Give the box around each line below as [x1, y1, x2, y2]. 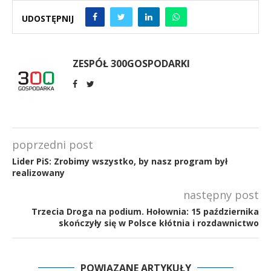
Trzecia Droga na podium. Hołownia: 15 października [31, 206, 259, 218]
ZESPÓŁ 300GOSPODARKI [73, 57, 190, 71]
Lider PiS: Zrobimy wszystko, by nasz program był [12, 155, 227, 168]
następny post [183, 188, 259, 203]
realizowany [12, 167, 65, 179]
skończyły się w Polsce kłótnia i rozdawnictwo [59, 217, 259, 229]
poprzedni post [12, 137, 93, 152]
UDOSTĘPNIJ [22, 12, 74, 24]
